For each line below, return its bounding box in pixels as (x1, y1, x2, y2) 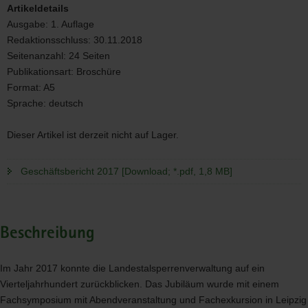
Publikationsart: (7, 65, 76, 77)
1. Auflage (51, 18, 94, 30)
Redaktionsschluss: (7, 34, 93, 45)
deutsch (49, 97, 83, 109)
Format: (7, 81, 43, 93)
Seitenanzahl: (7, 49, 69, 61)
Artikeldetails (7, 2, 69, 14)
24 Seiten (69, 49, 110, 61)
